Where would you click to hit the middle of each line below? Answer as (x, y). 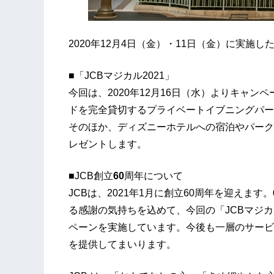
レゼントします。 (108, 144)
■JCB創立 (91, 176)
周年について (154, 176)
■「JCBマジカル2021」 (121, 76)
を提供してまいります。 (122, 245)
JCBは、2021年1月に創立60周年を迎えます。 (171, 193)
